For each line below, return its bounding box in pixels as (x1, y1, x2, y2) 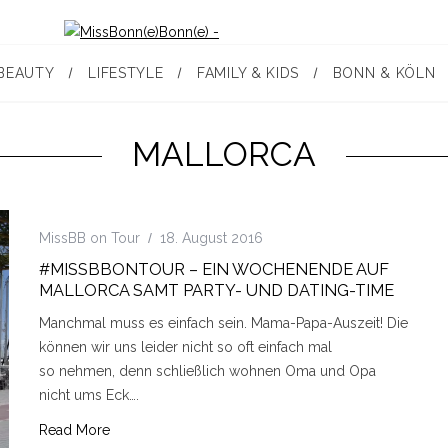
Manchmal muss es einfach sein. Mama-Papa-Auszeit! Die (39, 314, 408, 331)
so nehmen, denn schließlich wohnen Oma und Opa (39, 362, 376, 379)
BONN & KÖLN (332, 65, 436, 81)
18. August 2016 (160, 229, 263, 246)
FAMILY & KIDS (197, 65, 300, 81)
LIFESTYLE (88, 65, 164, 81)
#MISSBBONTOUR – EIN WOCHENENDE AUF (39, 259, 389, 279)
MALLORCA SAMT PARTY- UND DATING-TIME (39, 280, 394, 300)
